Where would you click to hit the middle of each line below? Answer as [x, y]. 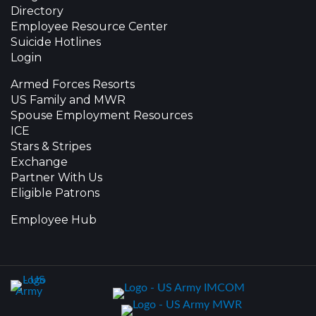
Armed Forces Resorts [73, 84]
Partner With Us [56, 177]
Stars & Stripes [51, 146]
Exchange [39, 162]
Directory [37, 11]
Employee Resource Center [89, 26]
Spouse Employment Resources [102, 115]
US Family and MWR [68, 99]
